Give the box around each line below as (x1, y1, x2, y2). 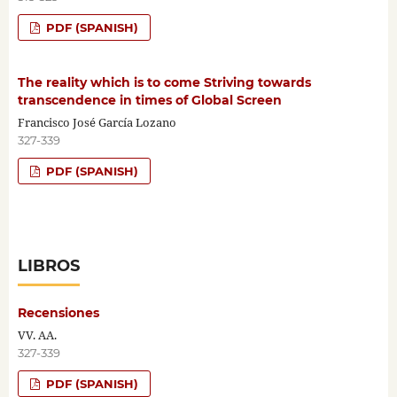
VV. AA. (17, 326, 57, 343)
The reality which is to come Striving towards (17, 74, 311, 90)
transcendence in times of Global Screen (17, 91, 282, 108)
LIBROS (17, 255, 80, 276)
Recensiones (17, 304, 99, 321)
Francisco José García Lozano (17, 113, 176, 130)
